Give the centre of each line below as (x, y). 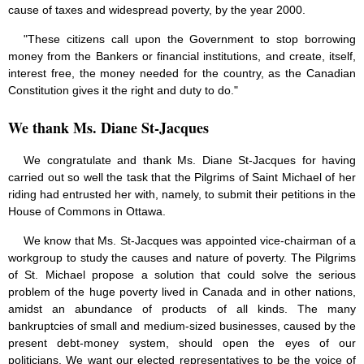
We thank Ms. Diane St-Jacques (108, 128)
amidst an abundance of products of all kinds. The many (182, 309)
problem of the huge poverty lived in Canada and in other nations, (182, 292)
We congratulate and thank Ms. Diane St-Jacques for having (190, 160)
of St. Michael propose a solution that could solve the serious (182, 275)
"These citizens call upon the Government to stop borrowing (190, 39)
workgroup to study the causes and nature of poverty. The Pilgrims (182, 258)
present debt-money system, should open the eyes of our (182, 343)
